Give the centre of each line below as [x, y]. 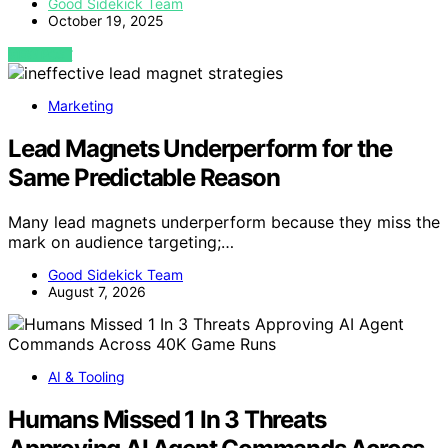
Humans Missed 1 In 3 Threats [167, 420]
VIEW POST [40, 55]
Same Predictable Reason [144, 178]
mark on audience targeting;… [121, 242]
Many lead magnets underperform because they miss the [224, 222]
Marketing [81, 106]
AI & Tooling [86, 377]
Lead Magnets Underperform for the [200, 149]
